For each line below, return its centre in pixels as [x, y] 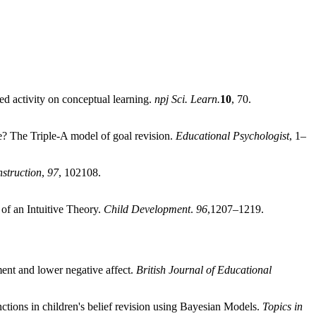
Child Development [147, 209]
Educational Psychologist [232, 135]
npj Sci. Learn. [187, 99]
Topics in [282, 306]
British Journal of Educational [204, 269]
